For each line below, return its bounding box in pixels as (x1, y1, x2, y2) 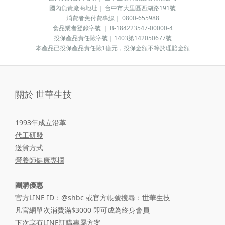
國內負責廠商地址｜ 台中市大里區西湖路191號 (49, 3, 176, 12)
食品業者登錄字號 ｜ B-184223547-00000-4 (52, 23, 173, 32)
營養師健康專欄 (15, 155, 64, 165)
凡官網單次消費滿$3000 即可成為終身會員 (15, 205, 150, 215)
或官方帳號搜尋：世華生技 (84, 192, 170, 202)
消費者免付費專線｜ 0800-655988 (66, 13, 159, 22)
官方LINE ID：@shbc (15, 192, 84, 202)
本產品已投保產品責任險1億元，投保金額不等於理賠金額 (35, 43, 190, 52)
